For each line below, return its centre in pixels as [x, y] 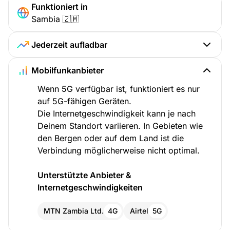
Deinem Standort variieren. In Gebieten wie [120, 126]
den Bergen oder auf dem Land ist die [111, 138]
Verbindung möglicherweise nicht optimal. [119, 151]
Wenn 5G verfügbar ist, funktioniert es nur [119, 89]
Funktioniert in [60, 7]
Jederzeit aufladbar [69, 45]
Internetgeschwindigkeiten [90, 188]
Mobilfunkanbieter [68, 71]
